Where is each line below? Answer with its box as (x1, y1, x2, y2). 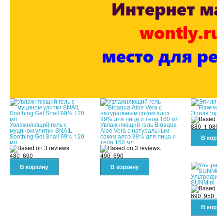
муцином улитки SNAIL (10, 126, 72, 135)
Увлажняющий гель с (10, 120, 67, 129)
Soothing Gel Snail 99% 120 (10, 132, 84, 140)
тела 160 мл (100, 138, 134, 146)
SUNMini (191, 177, 215, 186)
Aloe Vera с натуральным (100, 126, 169, 135)
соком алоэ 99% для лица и (100, 132, 176, 140)
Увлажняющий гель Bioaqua (100, 120, 177, 129)
